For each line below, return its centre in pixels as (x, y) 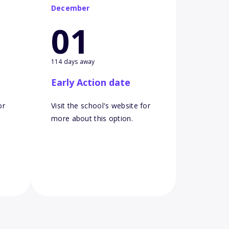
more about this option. (92, 119)
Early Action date (91, 83)
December (71, 8)
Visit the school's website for (101, 106)
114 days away (73, 62)
